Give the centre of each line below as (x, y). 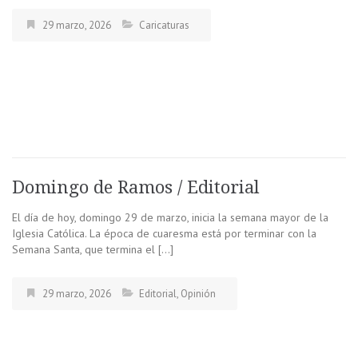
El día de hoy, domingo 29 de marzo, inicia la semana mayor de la (170, 218)
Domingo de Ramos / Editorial (136, 188)
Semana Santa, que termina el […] (93, 250)
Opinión (198, 294)
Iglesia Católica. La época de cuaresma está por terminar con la (164, 234)
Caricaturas (164, 26)
